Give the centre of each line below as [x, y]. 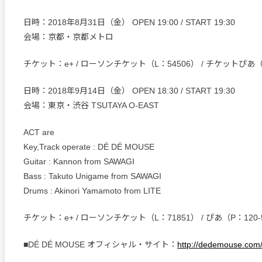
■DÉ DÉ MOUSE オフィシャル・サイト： [100, 244]
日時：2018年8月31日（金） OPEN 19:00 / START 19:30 [129, 22]
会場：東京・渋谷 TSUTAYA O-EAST [91, 105]
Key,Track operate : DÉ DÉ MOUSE [89, 146]
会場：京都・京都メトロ [68, 37]
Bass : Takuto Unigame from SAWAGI [92, 176]
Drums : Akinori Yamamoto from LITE [92, 190]
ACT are [39, 132]
